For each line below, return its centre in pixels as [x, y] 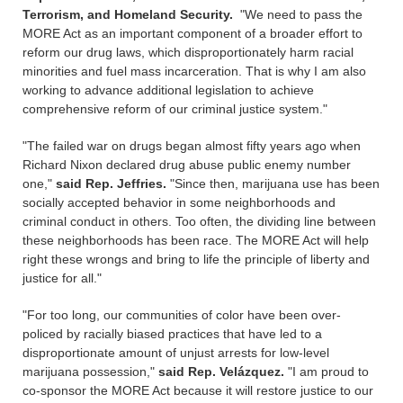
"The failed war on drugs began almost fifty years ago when [192, 146]
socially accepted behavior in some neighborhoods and [179, 202]
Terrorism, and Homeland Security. [130, 14]
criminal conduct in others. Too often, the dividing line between [199, 221]
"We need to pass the [300, 14]
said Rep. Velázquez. [221, 372]
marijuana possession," [90, 372]
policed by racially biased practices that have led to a [172, 334]
